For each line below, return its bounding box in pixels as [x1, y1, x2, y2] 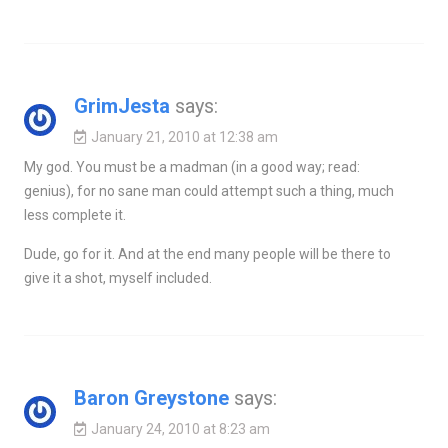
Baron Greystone [73, 386, 229, 411]
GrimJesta [73, 94, 170, 119]
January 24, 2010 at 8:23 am [90, 421, 270, 438]
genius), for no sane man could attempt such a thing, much [23, 183, 394, 200]
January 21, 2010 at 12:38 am [90, 129, 278, 146]
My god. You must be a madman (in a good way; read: [23, 159, 360, 176]
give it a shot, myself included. [23, 270, 212, 287]
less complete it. [23, 207, 126, 224]
